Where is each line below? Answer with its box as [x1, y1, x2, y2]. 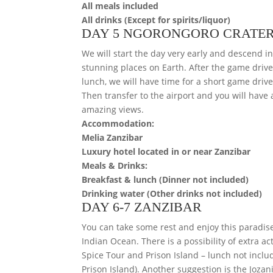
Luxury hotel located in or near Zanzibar [82, 145, 251, 157]
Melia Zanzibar [82, 131, 143, 143]
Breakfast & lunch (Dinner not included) [82, 173, 249, 185]
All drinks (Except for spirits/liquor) [82, 13, 231, 26]
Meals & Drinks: [82, 159, 148, 171]
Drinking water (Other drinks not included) [82, 187, 263, 199]
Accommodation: [82, 117, 155, 129]
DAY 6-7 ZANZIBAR [82, 199, 202, 214]
